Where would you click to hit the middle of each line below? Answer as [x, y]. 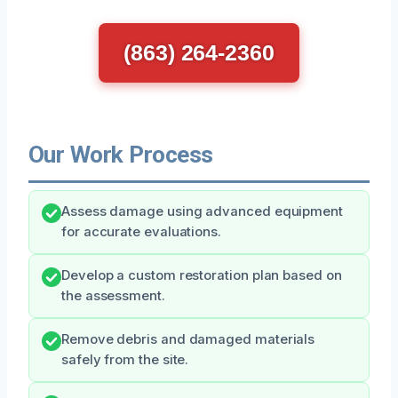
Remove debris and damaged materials [188, 339]
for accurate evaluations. [141, 231]
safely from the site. [125, 359]
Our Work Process [121, 154]
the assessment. [113, 295]
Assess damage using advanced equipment [202, 211]
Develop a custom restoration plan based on [202, 275]
